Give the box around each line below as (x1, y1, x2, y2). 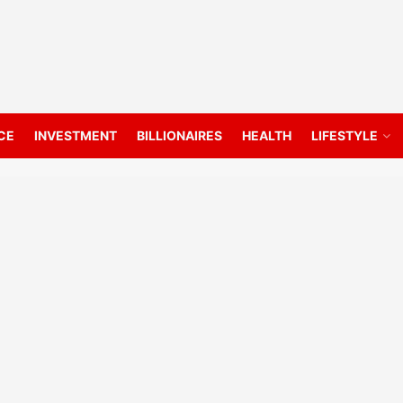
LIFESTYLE (311, 128, 378, 143)
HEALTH (242, 128, 291, 143)
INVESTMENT (34, 128, 117, 143)
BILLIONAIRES (137, 128, 222, 143)
